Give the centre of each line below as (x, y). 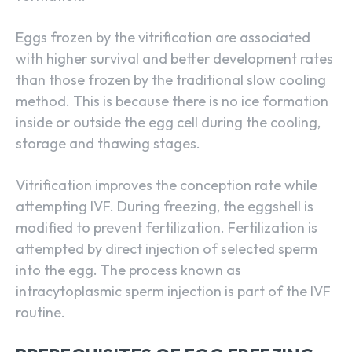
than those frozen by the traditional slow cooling (171, 80)
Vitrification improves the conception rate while (167, 185)
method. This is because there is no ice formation (172, 101)
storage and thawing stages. (108, 144)
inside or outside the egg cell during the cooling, (168, 123)
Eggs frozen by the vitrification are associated (163, 38)
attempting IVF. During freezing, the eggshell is (165, 207)
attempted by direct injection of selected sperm (167, 249)
